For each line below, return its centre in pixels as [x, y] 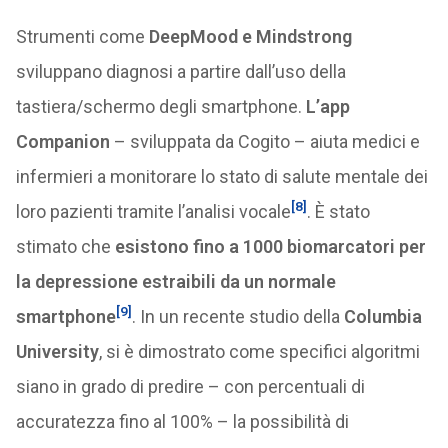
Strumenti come [82, 36]
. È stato [338, 211]
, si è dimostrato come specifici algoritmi [259, 351]
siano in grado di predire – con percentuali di [190, 386]
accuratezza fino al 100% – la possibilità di [182, 421]
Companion [62, 141]
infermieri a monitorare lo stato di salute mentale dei [221, 176]
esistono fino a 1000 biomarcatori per [270, 246]
